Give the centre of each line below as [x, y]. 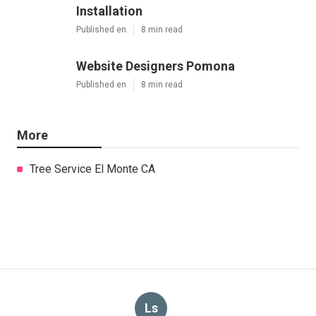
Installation [109, 11]
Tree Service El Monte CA [92, 169]
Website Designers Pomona [156, 66]
